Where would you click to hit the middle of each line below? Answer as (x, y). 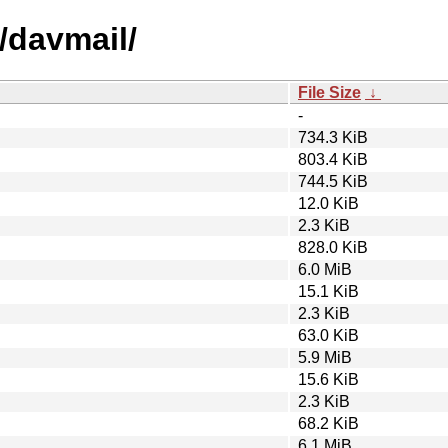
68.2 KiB (328, 423)
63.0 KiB (328, 335)
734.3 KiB (333, 137)
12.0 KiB (328, 203)
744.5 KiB (333, 181)
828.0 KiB (333, 247)
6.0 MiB (325, 269)
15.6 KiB (328, 379)
